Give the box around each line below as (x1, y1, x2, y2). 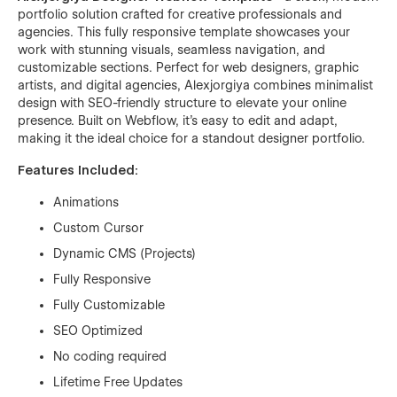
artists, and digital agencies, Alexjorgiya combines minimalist (18, 77, 373, 92)
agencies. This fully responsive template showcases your (18, 24, 350, 39)
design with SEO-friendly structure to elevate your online (18, 95, 346, 110)
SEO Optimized (53, 323, 143, 338)
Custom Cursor (53, 220, 144, 235)
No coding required (53, 348, 167, 363)
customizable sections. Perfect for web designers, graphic (18, 59, 359, 74)
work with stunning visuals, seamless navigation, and (18, 42, 325, 57)
